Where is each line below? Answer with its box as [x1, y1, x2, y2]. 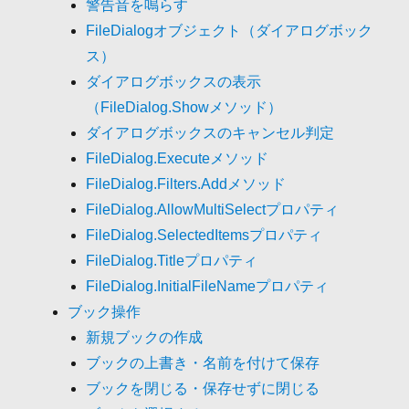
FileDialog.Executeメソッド [86, 150, 269, 166]
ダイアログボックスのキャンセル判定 [86, 124, 335, 141]
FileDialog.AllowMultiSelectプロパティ [86, 201, 340, 217]
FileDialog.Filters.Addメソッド [86, 175, 287, 192]
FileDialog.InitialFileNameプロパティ [86, 278, 330, 294]
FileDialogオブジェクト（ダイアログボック [86, 22, 373, 38]
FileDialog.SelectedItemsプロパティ [86, 226, 323, 243]
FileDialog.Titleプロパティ [86, 252, 258, 268]
